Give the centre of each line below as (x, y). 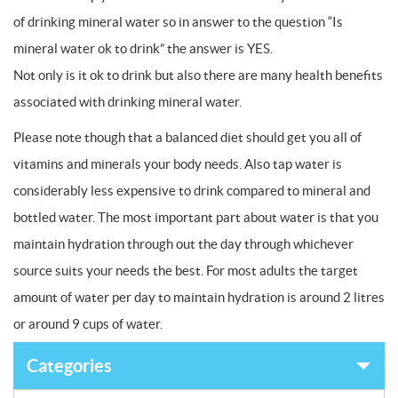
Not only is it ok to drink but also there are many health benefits (198, 75)
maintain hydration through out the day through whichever (183, 244)
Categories (69, 366)
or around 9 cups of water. (88, 324)
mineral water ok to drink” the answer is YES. (143, 48)
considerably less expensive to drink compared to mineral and (192, 191)
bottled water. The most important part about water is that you (196, 217)
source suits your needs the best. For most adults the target (186, 271)
